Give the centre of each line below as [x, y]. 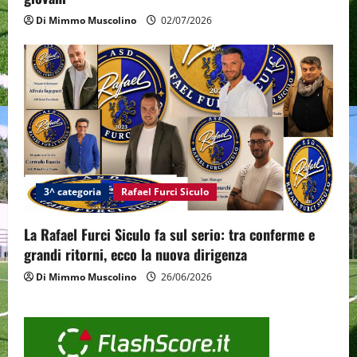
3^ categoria [73, 191]
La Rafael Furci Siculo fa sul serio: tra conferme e [169, 234]
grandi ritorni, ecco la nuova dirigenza [135, 254]
